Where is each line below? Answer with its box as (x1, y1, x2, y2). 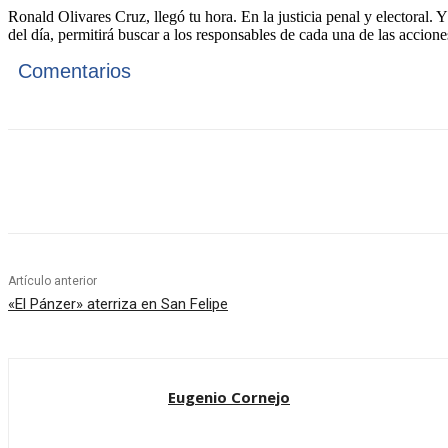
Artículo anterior (8, 274, 97, 289)
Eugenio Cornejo (168, 387, 290, 408)
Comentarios (18, 60, 131, 83)
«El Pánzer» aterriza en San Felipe (8, 295, 228, 314)
